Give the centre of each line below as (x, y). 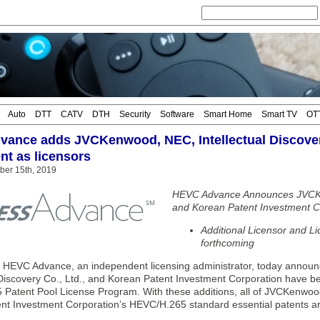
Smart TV (279, 114)
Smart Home (228, 114)
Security (135, 114)
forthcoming (227, 243)
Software (177, 114)
